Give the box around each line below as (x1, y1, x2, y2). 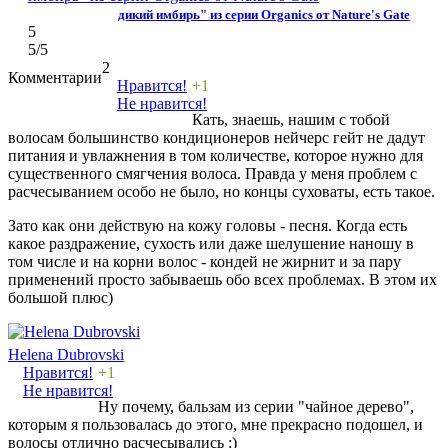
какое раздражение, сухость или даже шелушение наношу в (8, 234, 414, 252)
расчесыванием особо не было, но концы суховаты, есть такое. (8, 182, 435, 200)
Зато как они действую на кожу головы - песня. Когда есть (8, 216, 407, 234)
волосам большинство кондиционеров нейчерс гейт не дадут (8, 128, 425, 146)
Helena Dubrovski (8, 345, 124, 363)
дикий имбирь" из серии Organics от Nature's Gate (118, 6, 410, 22)
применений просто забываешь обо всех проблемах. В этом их (8, 270, 437, 288)
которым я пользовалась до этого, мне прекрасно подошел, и (8, 415, 423, 433)
